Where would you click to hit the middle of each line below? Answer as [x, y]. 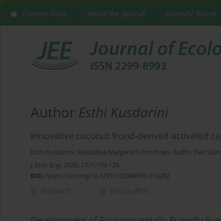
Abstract [55, 191]
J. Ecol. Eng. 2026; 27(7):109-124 [75, 165]
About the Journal [116, 14]
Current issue [45, 14]
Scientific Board [190, 14]
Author [55, 112]
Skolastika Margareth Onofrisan [123, 152]
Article [122, 191]
